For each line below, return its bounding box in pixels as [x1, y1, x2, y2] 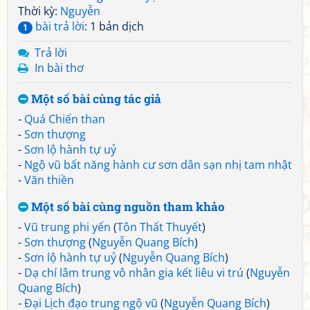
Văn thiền [24, 172, 74, 188]
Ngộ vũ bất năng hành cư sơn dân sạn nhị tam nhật [24, 157, 292, 172]
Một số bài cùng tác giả [28, 91, 161, 107]
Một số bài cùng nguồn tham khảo [28, 199, 225, 215]
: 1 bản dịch [84, 19, 144, 34]
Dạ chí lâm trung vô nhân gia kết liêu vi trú [24, 265, 244, 280]
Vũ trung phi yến [24, 219, 111, 235]
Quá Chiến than [24, 111, 105, 127]
